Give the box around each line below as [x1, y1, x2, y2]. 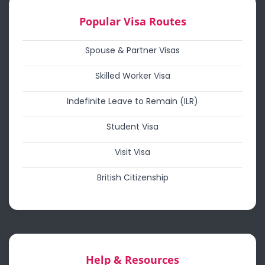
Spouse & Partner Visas [85, 44, 180, 56]
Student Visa [106, 121, 159, 132]
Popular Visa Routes [79, 14, 186, 28]
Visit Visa [115, 146, 150, 158]
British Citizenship [96, 172, 169, 183]
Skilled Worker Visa [95, 70, 170, 82]
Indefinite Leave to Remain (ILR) [67, 95, 198, 107]
